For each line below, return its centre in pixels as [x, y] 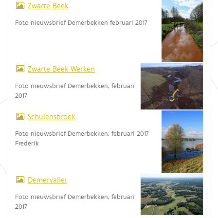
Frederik [27, 143]
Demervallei [47, 180]
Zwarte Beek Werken [61, 69]
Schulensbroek [51, 116]
